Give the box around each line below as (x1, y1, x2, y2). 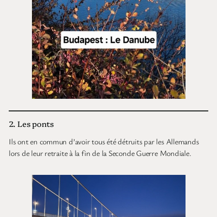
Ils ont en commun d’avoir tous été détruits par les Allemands (9, 136, 199, 147)
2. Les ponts (9, 118, 54, 129)
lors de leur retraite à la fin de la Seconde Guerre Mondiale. (9, 148, 191, 159)
